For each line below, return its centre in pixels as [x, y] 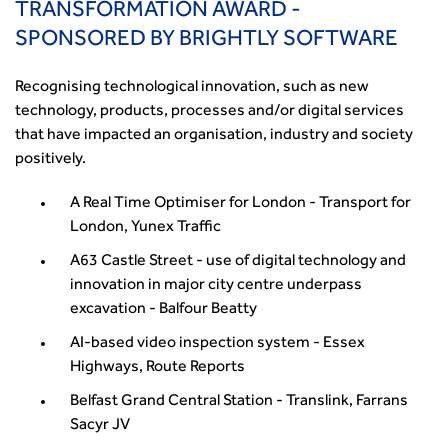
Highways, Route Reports [159, 368]
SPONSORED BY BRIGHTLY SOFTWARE [206, 41]
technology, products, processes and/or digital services [209, 112]
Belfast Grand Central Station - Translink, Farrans [239, 402]
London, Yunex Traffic [145, 228]
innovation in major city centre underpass [216, 286]
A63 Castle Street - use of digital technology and [238, 262]
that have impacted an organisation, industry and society [214, 136]
